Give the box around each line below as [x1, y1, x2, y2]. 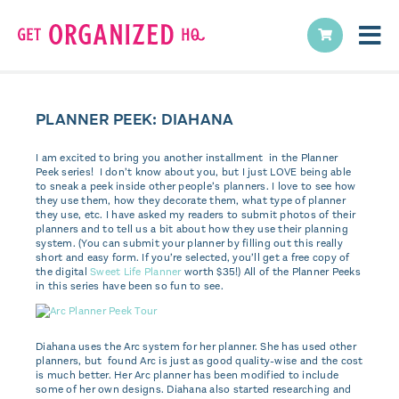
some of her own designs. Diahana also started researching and [36, 382, 352, 396]
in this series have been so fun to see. [36, 279, 224, 293]
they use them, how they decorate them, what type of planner [36, 193, 346, 208]
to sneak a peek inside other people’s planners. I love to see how [36, 179, 356, 193]
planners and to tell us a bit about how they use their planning [36, 222, 348, 236]
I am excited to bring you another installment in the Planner [36, 151, 338, 165]
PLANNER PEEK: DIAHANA [36, 109, 234, 130]
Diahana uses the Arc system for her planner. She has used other [36, 339, 356, 354]
